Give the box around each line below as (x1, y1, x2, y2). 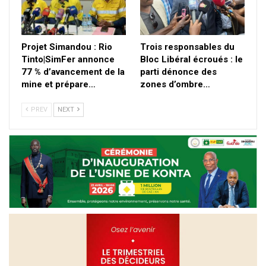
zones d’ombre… (140, 78, 210, 90)
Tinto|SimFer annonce (21, 53, 115, 65)
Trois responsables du (140, 41, 235, 52)
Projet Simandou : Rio (21, 41, 112, 52)
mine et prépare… (21, 78, 96, 90)
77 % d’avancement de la (21, 66, 125, 77)
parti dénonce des (140, 66, 217, 77)
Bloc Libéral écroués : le (140, 53, 243, 65)
